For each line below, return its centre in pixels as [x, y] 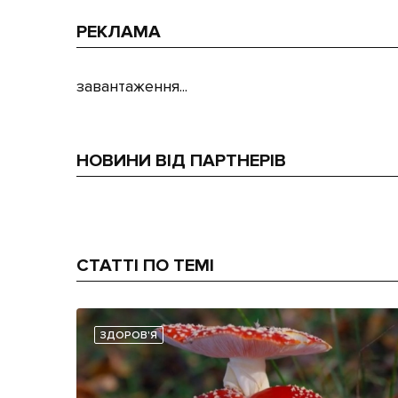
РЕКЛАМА [119, 32]
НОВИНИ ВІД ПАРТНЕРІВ [181, 161]
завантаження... [132, 87]
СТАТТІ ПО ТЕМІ [145, 266]
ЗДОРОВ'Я [129, 336]
